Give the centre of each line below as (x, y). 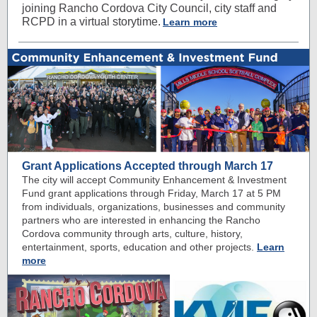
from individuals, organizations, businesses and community (154, 207)
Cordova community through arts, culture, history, (132, 234)
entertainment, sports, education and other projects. (138, 247)
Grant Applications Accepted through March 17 (148, 166)
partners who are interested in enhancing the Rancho (141, 220)
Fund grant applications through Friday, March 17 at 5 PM (151, 193)
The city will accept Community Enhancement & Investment (154, 180)
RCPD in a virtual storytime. (91, 22)
